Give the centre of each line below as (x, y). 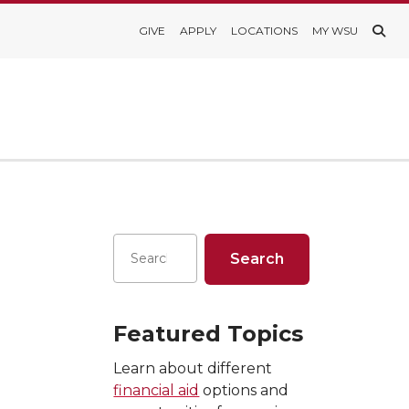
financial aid (157, 390)
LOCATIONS (264, 31)
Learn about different (193, 368)
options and (244, 390)
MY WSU (335, 31)
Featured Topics (209, 334)
